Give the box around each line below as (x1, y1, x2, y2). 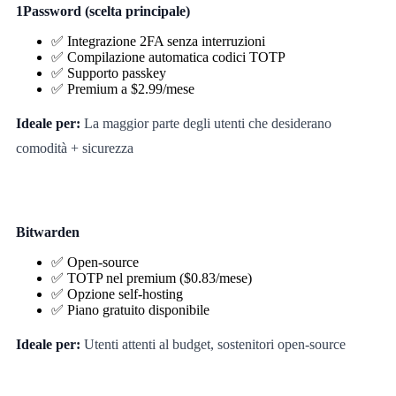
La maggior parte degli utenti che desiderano (80, 115, 331, 131)
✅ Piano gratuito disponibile (50, 301, 209, 317)
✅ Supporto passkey (50, 65, 166, 80)
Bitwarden (15, 224, 80, 240)
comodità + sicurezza (15, 140, 133, 156)
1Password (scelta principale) (15, 3, 190, 19)
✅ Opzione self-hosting (50, 286, 183, 301)
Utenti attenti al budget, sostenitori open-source (80, 336, 346, 352)
